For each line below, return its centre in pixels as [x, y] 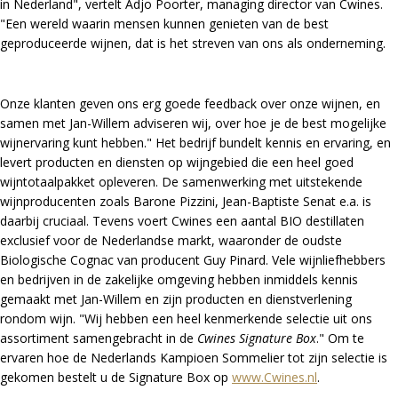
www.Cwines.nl [275, 377]
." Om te [340, 338]
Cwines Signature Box [257, 338]
